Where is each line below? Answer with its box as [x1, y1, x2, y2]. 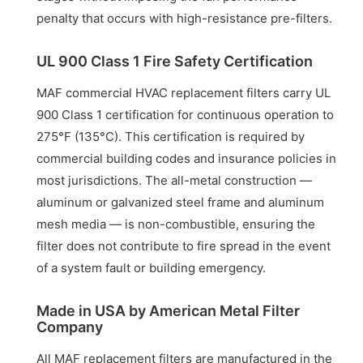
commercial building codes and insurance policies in [36, 150, 337, 166]
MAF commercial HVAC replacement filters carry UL [36, 84, 331, 100]
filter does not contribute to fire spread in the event [36, 237, 331, 254]
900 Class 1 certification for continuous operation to [36, 106, 335, 122]
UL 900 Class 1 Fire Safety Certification [36, 52, 314, 70]
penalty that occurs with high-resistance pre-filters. [36, 10, 333, 26]
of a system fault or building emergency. [36, 259, 267, 275]
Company [36, 318, 104, 335]
